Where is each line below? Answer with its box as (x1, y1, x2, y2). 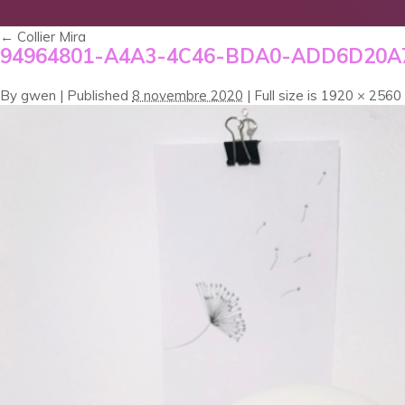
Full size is (250, 86, 321, 104)
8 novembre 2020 (132, 86, 243, 104)
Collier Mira (14, 27, 86, 45)
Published (67, 86, 128, 104)
